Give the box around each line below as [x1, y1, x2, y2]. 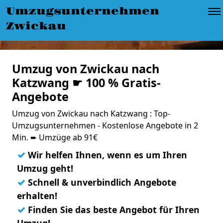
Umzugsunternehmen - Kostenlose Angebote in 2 [12, 120, 198, 131]
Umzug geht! [17, 162, 73, 174]
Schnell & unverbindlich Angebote [25, 176, 176, 188]
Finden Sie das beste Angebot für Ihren [25, 204, 200, 216]
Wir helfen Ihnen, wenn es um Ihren [25, 149, 187, 161]
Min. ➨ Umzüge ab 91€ [12, 132, 98, 143]
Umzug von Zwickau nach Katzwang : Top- [12, 108, 170, 119]
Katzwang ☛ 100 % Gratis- [12, 75, 161, 91]
